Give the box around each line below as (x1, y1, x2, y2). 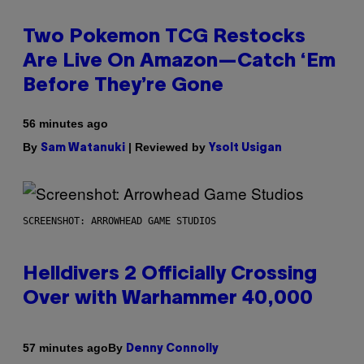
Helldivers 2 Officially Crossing (23, 265, 317, 284)
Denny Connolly (126, 343, 219, 354)
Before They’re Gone (23, 76, 223, 95)
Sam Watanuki (41, 142, 125, 154)
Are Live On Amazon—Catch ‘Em (23, 52, 336, 71)
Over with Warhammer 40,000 (23, 289, 313, 308)
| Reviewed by (125, 140, 209, 154)
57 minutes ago (23, 341, 108, 355)
